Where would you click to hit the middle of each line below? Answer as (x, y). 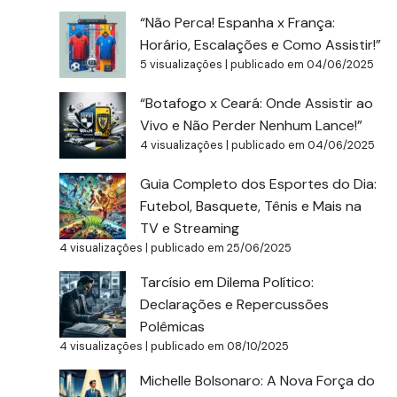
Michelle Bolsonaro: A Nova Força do (258, 380)
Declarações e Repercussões (235, 304)
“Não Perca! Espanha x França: (238, 22)
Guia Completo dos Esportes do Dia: (259, 183)
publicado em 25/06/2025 (222, 247)
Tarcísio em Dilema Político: (227, 282)
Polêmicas (173, 326)
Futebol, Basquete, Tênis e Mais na (251, 206)
